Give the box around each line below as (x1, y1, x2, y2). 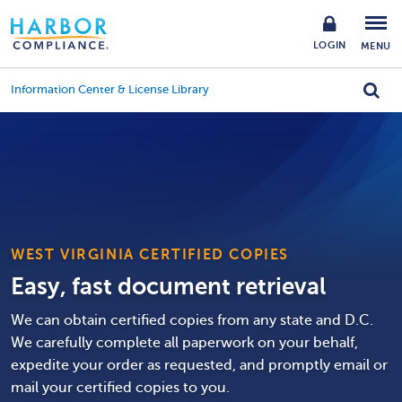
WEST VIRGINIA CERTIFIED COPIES (11, 247, 289, 263)
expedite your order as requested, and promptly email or (11, 357, 388, 373)
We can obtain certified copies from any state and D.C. (11, 312, 373, 328)
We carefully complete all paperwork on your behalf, (11, 335, 358, 351)
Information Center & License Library (11, 83, 209, 96)
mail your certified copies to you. (11, 380, 230, 396)
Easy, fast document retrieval (11, 273, 326, 300)
